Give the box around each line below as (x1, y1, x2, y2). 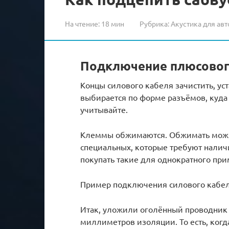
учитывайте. (80, 104, 128, 114)
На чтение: (65, 18, 100, 28)
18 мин (100, 18, 124, 28)
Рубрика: (140, 18, 169, 28)
